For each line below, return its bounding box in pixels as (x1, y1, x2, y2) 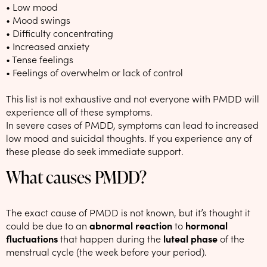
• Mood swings (6, 13, 70, 26)
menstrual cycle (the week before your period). (6, 244, 207, 258)
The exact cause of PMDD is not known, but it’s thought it (6, 205, 250, 219)
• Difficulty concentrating (6, 26, 113, 39)
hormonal (185, 218, 228, 232)
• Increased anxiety (6, 39, 89, 52)
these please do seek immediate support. (6, 144, 184, 157)
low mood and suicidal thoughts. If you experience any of (6, 131, 252, 144)
